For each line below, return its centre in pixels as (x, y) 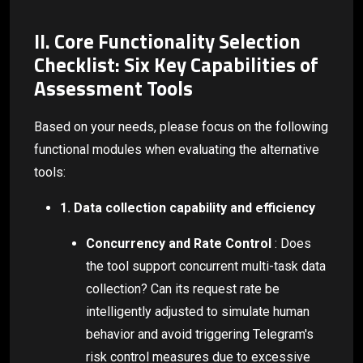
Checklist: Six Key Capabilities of (176, 65)
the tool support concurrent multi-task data (206, 266)
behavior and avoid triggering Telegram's (200, 334)
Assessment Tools (113, 88)
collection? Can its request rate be (183, 288)
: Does (291, 243)
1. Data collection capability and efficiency (188, 207)
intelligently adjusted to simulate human (198, 311)
